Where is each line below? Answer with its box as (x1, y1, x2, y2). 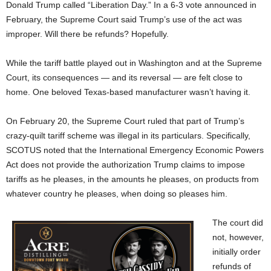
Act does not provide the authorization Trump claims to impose (6, 159, 245, 169)
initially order (212, 246, 261, 256)
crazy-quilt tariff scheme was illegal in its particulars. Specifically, (6, 130, 250, 140)
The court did (212, 217, 263, 227)
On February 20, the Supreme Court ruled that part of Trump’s (6, 116, 244, 126)
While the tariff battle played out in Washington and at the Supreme (6, 57, 262, 68)
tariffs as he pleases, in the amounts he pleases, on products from (6, 174, 259, 184)
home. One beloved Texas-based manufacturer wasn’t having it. (6, 87, 250, 97)
